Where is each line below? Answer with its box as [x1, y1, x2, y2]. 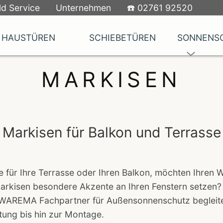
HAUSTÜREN [1, 32, 56, 43]
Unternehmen [56, 2, 111, 13]
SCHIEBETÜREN [89, 32, 156, 43]
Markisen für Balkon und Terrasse [2, 124, 221, 141]
